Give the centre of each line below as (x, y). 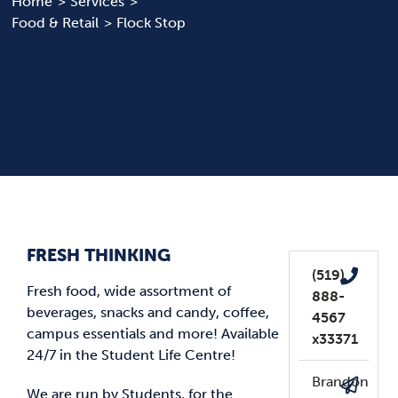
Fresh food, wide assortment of (128, 291)
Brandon (340, 382)
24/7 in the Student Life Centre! (131, 355)
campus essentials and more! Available (152, 334)
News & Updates (78, 44)
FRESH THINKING (98, 255)
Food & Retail (56, 22)
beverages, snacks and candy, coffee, (147, 313)
